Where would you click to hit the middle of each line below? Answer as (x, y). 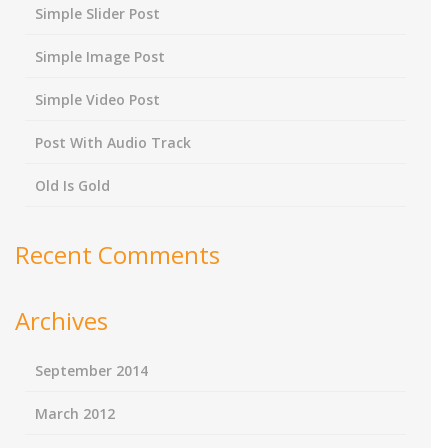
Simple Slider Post (97, 13)
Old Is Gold (72, 185)
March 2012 (75, 413)
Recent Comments (117, 254)
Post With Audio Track (113, 142)
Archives (61, 320)
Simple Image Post (100, 56)
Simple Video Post (97, 99)
